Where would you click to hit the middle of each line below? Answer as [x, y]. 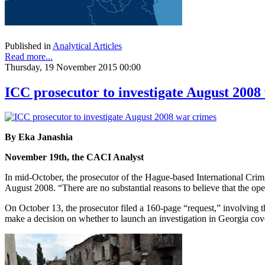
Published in [28, 46]
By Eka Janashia [39, 137]
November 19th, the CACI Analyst [74, 157]
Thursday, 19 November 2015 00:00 [73, 67]
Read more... [29, 56]
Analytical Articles [87, 46]
